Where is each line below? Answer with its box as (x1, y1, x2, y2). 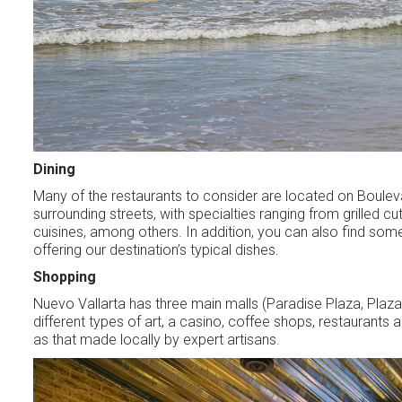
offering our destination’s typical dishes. (33, 241, 279, 259)
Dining (33, 161, 75, 179)
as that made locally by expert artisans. (33, 331, 280, 349)
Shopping (33, 268, 96, 286)
